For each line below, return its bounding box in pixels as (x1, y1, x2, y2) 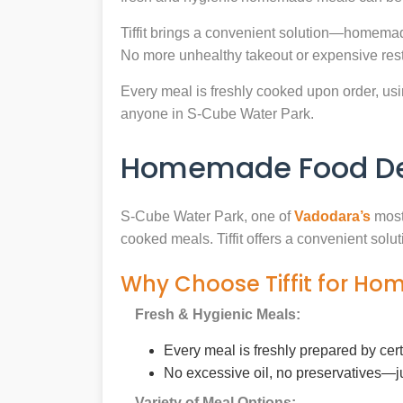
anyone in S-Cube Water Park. (121, 106, 314, 122)
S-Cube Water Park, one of (121, 209, 294, 225)
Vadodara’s (294, 209, 371, 225)
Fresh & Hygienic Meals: (135, 307, 300, 323)
